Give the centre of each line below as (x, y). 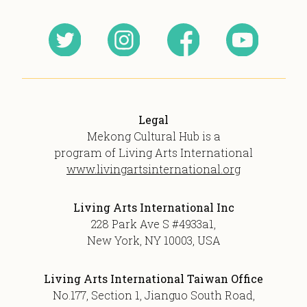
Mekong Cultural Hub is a (153, 136)
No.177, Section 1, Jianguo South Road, (153, 295)
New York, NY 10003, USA (153, 240)
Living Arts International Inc (153, 207)
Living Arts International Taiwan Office (153, 278)
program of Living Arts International (153, 152)
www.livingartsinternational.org (153, 169)
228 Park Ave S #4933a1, (153, 223)
